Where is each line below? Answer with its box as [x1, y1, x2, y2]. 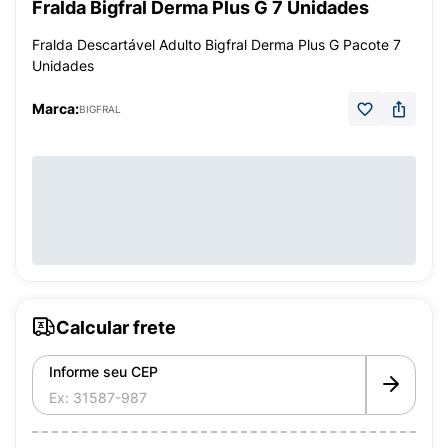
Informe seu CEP [49, 363, 158, 380]
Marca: [32, 100, 79, 117]
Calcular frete [56, 316, 176, 338]
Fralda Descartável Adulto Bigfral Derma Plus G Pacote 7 [32, 36, 401, 53]
